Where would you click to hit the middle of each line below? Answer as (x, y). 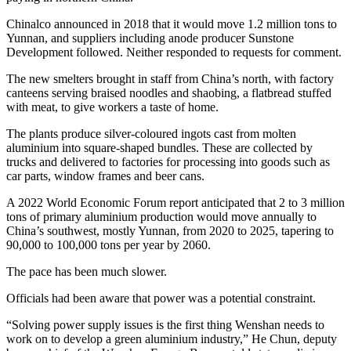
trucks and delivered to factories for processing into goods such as (168, 162)
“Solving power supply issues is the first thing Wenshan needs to (165, 325)
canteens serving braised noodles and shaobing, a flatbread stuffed (169, 93)
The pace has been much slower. (87, 272)
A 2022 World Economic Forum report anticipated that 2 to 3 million (175, 203)
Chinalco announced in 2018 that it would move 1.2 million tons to (172, 24)
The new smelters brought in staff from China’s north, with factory (170, 79)
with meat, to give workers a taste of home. (112, 107)
